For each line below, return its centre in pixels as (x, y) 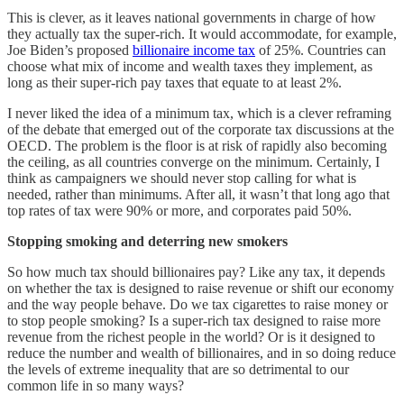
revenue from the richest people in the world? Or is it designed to (191, 336)
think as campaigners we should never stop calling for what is (182, 178)
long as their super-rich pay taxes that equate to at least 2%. (178, 82)
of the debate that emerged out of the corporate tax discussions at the (201, 129)
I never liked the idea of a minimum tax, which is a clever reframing (199, 113)
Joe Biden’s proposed (70, 50)
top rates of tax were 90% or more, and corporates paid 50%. (179, 210)
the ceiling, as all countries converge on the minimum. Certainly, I (193, 161)
